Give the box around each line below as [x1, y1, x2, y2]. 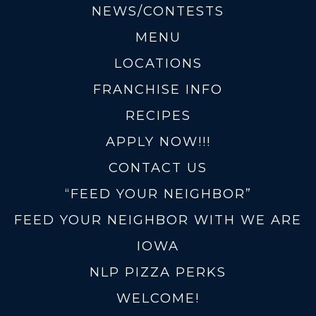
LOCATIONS [114, 55, 202, 71]
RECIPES [125, 107, 191, 123]
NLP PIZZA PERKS [90, 264, 226, 280]
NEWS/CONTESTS [92, 3, 224, 19]
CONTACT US [109, 159, 207, 176]
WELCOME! [116, 290, 200, 306]
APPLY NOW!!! [105, 133, 211, 150]
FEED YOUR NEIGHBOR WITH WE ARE [14, 212, 302, 228]
